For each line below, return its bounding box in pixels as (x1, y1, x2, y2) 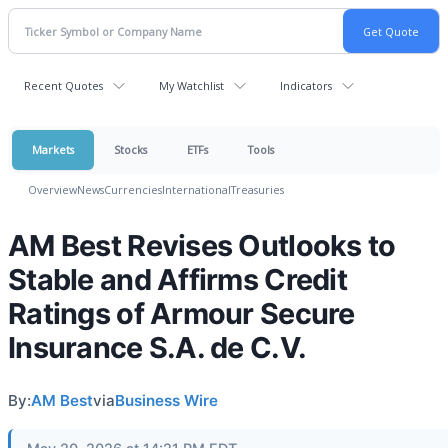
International (162, 182, 231, 197)
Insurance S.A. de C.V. (8, 330, 307, 365)
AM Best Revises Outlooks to (8, 228, 396, 263)
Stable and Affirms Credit (8, 262, 347, 297)
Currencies (104, 182, 162, 197)
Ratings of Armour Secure (8, 296, 355, 331)
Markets (32, 142, 74, 157)
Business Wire (115, 391, 218, 410)
